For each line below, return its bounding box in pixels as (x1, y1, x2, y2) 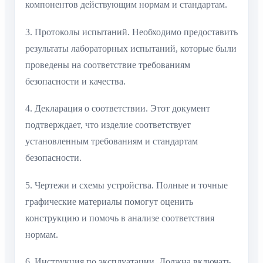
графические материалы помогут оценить (25, 196, 193, 207)
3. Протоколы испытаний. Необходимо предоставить (25, 26, 238, 37)
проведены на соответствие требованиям (25, 59, 190, 70)
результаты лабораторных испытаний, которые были (25, 43, 237, 53)
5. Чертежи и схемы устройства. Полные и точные (25, 180, 228, 190)
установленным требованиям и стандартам (25, 136, 198, 147)
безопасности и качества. (25, 76, 126, 86)
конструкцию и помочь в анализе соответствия (25, 213, 214, 223)
